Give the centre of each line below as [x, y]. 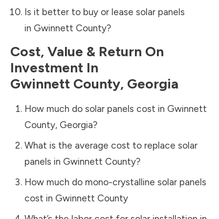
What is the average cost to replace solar [111, 145]
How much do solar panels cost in [96, 109]
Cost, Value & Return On [87, 51]
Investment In [54, 67]
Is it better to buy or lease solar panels [104, 12]
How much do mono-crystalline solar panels [115, 182]
